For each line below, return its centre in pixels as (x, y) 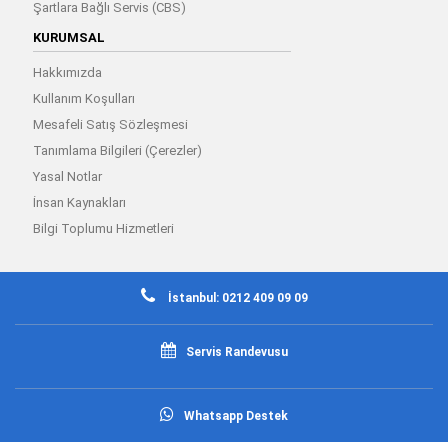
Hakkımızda (67, 72)
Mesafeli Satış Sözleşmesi (110, 124)
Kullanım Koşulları (83, 98)
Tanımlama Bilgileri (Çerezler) (117, 150)
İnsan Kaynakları (79, 202)
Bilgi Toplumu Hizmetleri (103, 228)
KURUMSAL (68, 37)
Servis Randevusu (236, 351)
